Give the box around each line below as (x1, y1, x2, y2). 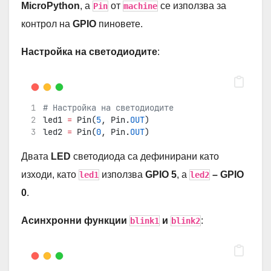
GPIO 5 (145, 169, 177, 180)
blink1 (130, 215, 159, 226)
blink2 (171, 215, 200, 226)
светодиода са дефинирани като (73, 151, 219, 162)
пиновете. (99, 18, 143, 29)
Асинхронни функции (21, 215, 129, 226)
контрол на (21, 18, 73, 29)
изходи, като (21, 169, 79, 180)
